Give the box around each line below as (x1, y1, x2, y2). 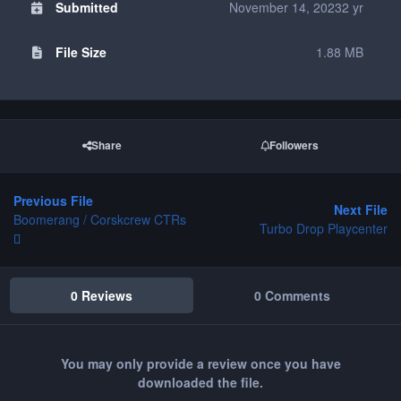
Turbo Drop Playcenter (260, 219, 388, 238)
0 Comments (253, 286, 330, 304)
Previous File (13, 191, 93, 209)
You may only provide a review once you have (60, 354, 341, 373)
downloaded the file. (138, 373, 263, 392)
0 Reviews (71, 286, 133, 304)
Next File (334, 200, 388, 219)
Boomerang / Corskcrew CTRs (13, 209, 186, 228)
